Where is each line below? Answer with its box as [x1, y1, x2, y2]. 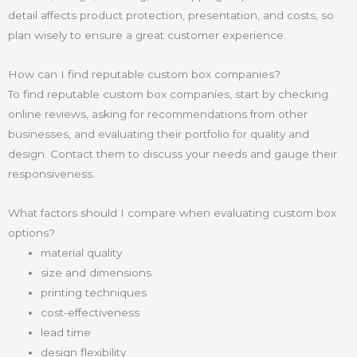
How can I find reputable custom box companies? [8, 67, 280, 80]
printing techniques [41, 285, 147, 299]
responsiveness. [8, 167, 95, 180]
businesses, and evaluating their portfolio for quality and [8, 127, 309, 140]
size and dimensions [41, 265, 152, 279]
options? [8, 226, 55, 239]
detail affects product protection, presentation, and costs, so [8, 8, 334, 22]
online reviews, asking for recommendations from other [8, 107, 308, 120]
